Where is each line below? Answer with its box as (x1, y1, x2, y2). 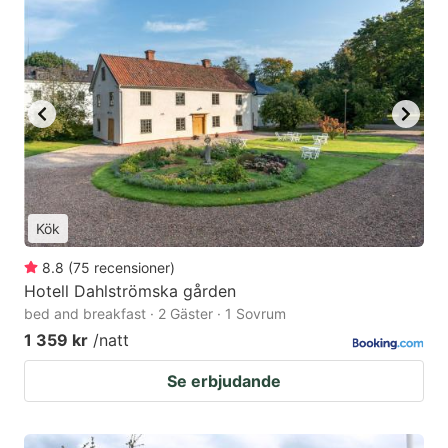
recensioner (94, 259, 170, 277)
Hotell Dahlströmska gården (24, 281, 236, 302)
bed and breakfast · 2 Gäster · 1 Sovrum (24, 305, 286, 323)
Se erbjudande (167, 371, 281, 392)
